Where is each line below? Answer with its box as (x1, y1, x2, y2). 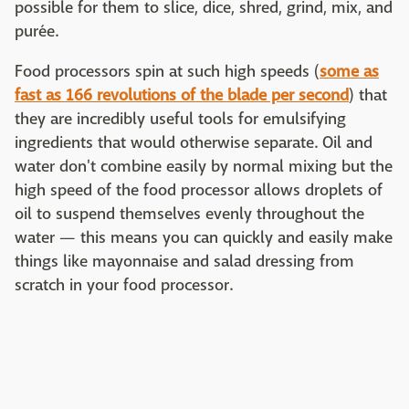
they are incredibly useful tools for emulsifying (15, 108, 346, 130)
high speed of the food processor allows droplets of (15, 179, 383, 201)
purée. (15, 20, 58, 42)
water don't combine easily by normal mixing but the (15, 155, 393, 177)
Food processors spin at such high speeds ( (15, 60, 320, 82)
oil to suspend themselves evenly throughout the (15, 203, 364, 225)
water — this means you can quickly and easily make (15, 226, 393, 248)
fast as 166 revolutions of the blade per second (15, 84, 349, 106)
